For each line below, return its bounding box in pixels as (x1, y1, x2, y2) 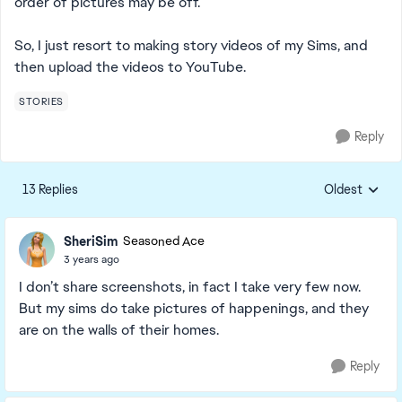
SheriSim (64, 232, 118, 249)
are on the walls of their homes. (19, 320, 219, 339)
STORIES (19, 95, 64, 108)
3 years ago (64, 251, 119, 267)
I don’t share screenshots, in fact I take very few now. (19, 277, 361, 296)
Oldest (324, 181, 363, 197)
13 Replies (22, 181, 78, 197)
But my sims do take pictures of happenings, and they (19, 299, 369, 318)
